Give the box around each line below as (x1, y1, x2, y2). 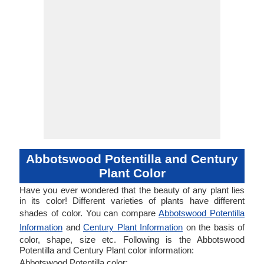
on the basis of (183, 222, 245, 232)
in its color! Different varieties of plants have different (19, 196, 245, 206)
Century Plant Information (83, 222, 183, 232)
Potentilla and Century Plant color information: (19, 245, 194, 255)
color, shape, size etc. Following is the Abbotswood (19, 235, 245, 245)
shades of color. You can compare (19, 208, 159, 218)
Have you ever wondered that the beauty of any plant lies (19, 185, 245, 195)
